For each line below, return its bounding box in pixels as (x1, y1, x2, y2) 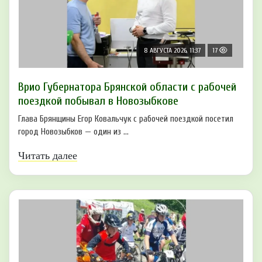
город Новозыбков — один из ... (18, 126, 129, 137)
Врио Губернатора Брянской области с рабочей (18, 80, 236, 94)
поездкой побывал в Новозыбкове (18, 94, 178, 108)
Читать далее (18, 149, 77, 161)
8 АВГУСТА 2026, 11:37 (144, 46, 201, 54)
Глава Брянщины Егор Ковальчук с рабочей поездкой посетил (18, 113, 233, 124)
